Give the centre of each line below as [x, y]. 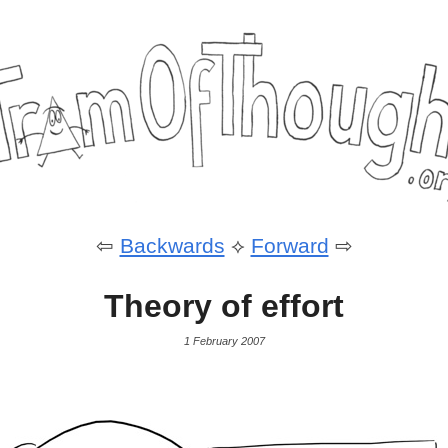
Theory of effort [224, 306]
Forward [289, 246]
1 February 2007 [224, 340]
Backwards [172, 246]
